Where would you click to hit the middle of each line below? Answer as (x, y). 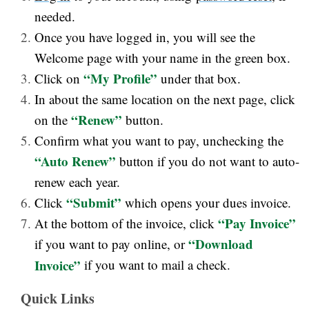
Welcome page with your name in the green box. (162, 58)
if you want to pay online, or (111, 244)
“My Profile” (120, 78)
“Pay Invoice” (257, 223)
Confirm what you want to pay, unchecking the (159, 140)
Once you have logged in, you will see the (145, 37)
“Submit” (94, 202)
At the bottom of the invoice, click (126, 223)
